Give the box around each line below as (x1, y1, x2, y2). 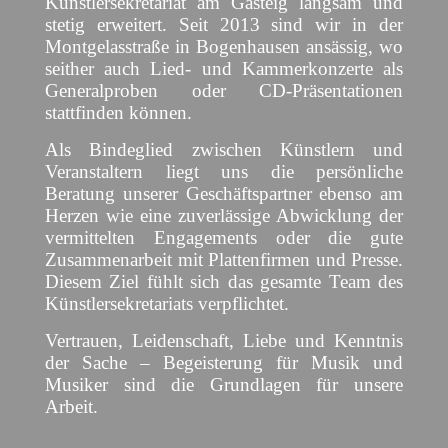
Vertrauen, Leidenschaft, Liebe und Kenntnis (45, 330, 403, 352)
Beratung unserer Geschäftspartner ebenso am (45, 183, 403, 205)
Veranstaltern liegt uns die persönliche (45, 161, 403, 183)
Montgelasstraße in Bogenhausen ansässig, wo (45, 36, 403, 58)
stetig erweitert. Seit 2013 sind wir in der (45, 14, 403, 36)
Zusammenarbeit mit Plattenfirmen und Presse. (45, 249, 403, 271)
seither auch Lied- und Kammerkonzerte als (45, 58, 403, 80)
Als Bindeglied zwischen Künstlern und (45, 139, 403, 161)
